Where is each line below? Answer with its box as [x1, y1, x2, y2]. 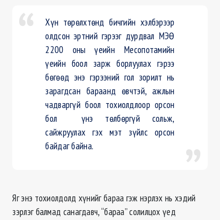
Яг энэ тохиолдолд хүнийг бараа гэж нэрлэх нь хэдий [12, 192, 196, 204]
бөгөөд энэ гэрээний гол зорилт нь [45, 71, 175, 83]
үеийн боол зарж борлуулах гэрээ [45, 57, 175, 70]
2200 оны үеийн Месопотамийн [45, 43, 175, 56]
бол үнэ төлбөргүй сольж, [45, 112, 175, 125]
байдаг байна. [45, 139, 94, 152]
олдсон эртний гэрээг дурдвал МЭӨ [45, 29, 175, 42]
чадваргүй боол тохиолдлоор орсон [45, 98, 175, 111]
